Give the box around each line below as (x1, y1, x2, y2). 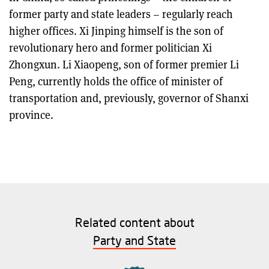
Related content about (74, 214, 195, 229)
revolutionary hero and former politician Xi (9, 40, 212, 55)
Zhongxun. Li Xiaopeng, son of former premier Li (9, 56, 239, 71)
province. (9, 107, 53, 122)
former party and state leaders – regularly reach (9, 6, 233, 21)
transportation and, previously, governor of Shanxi (9, 90, 249, 105)
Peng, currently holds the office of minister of (9, 73, 223, 88)
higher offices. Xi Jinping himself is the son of (9, 23, 223, 38)
